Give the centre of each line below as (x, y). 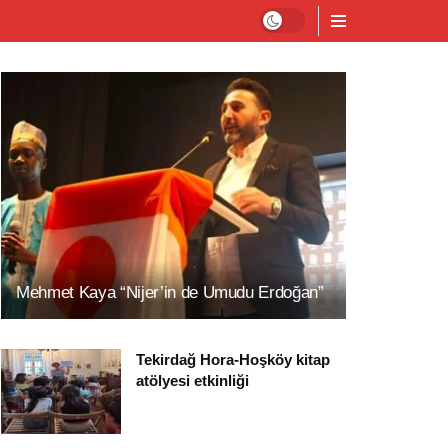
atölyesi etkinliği (192, 380)
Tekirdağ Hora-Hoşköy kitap (233, 359)
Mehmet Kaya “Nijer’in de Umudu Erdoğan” (170, 292)
